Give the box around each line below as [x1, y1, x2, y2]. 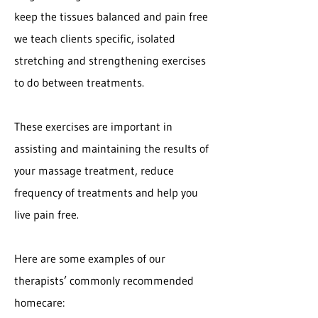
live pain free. [14, 207, 79, 221]
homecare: [14, 295, 65, 309]
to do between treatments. [14, 75, 144, 89]
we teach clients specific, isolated [14, 31, 175, 45]
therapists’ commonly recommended [14, 273, 194, 287]
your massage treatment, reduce [14, 163, 174, 177]
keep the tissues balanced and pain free [14, 9, 208, 23]
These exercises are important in [14, 119, 172, 133]
